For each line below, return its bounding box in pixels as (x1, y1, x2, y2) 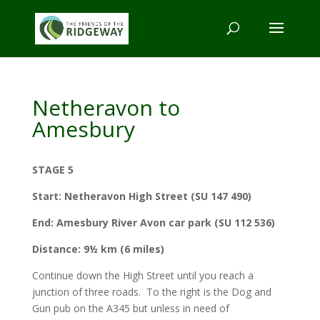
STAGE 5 (31, 163, 74, 176)
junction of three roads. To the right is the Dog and (31, 285, 271, 299)
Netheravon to (31, 93, 180, 122)
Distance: (31, 242, 81, 256)
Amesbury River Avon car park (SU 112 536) (56, 216, 275, 229)
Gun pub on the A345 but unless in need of (31, 301, 229, 315)
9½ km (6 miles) (83, 242, 164, 256)
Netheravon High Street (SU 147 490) (64, 189, 251, 203)
